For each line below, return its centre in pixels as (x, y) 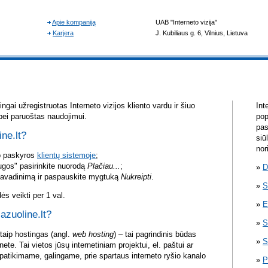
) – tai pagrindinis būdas (155, 234)
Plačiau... (104, 166)
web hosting (93, 234)
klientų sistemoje (66, 156)
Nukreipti (136, 177)
